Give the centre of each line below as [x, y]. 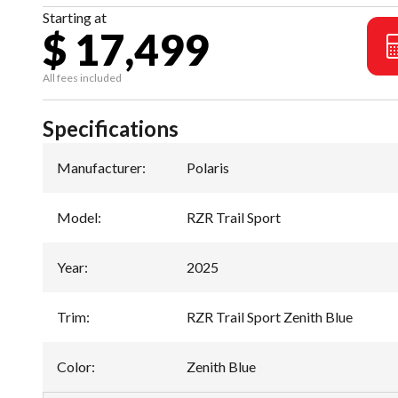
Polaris [208, 167]
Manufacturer [99, 167]
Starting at [75, 17]
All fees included [82, 78]
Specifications [111, 128]
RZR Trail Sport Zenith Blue [270, 317]
